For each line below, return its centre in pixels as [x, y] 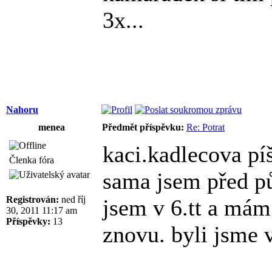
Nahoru [22, 109]
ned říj [72, 199]
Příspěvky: [28, 221]
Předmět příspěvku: [143, 127]
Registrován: [32, 199]
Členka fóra [32, 160]
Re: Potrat [206, 127]
